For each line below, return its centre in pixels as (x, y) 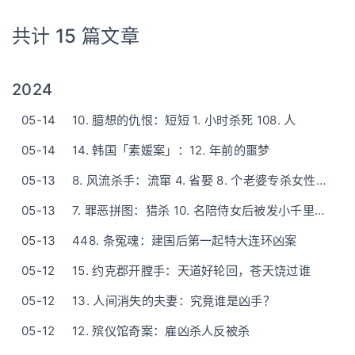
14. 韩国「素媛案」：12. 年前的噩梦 (171, 150)
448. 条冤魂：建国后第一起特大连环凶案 (185, 240)
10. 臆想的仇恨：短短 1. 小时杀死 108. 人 (184, 120)
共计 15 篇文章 (76, 36)
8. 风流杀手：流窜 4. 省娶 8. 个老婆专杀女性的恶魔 (321, 180)
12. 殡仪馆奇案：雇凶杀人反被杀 (161, 331)
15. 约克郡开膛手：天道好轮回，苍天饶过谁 (192, 271)
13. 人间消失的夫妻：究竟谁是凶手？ (174, 301)
